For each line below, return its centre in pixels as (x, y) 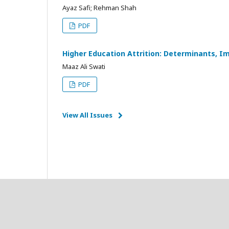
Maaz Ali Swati (84, 66)
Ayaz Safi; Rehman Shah (99, 8)
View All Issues (87, 115)
